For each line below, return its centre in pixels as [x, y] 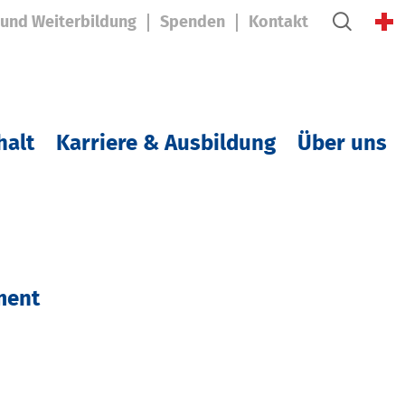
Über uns [342, 144]
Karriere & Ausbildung [166, 144]
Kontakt [278, 23]
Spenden [192, 23]
